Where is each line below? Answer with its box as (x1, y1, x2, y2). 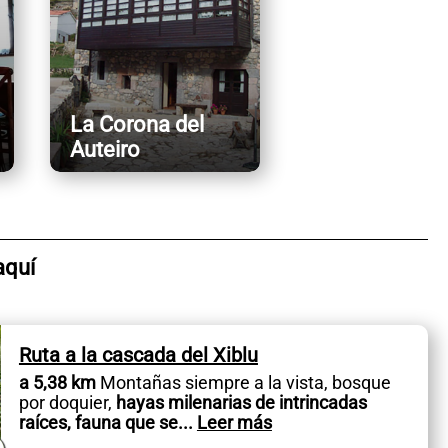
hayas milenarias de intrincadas (111, 391, 367, 413)
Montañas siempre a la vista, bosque (95, 371, 391, 393)
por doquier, (18, 391, 112, 413)
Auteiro (69, 137, 140, 163)
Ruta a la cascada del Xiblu (18, 342, 258, 367)
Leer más (196, 411, 272, 433)
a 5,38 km (18, 371, 96, 393)
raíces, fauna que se (18, 411, 178, 433)
